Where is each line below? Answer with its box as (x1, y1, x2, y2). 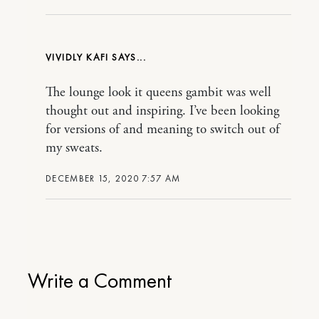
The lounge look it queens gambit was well (46, 83, 271, 101)
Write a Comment (28, 266, 172, 294)
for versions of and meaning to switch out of (46, 120, 280, 138)
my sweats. (46, 139, 103, 157)
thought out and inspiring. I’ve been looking (46, 102, 279, 120)
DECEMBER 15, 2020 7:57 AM (46, 172, 181, 184)
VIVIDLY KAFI (46, 50, 109, 63)
